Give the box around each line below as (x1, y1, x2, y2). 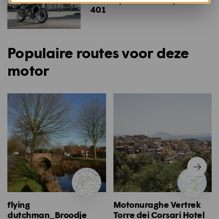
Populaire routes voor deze (7, 44, 189, 62)
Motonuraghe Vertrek (113, 198, 201, 210)
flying (7, 198, 30, 210)
